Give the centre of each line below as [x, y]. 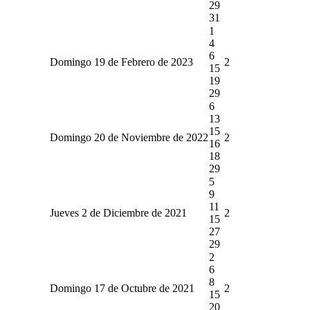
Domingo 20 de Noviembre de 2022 [129, 137]
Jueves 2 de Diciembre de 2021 [118, 212]
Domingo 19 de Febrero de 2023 [121, 62]
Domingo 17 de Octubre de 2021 [122, 288]
